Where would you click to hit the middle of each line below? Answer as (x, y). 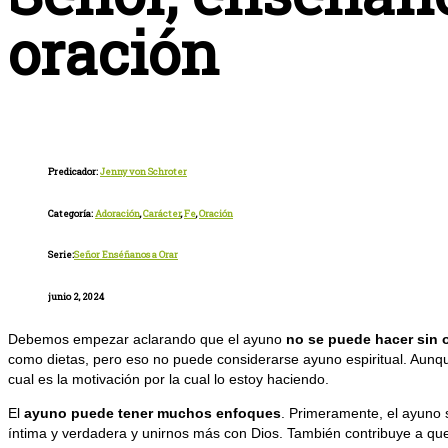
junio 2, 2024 (76, 297)
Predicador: (74, 171)
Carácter (162, 213)
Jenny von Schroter (143, 171)
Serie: (61, 255)
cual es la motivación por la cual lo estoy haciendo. (168, 379)
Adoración (117, 213)
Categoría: (71, 213)
